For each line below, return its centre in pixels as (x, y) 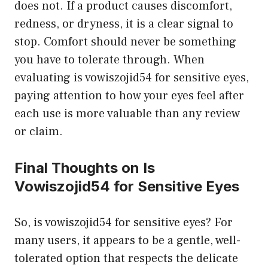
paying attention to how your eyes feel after (129, 95)
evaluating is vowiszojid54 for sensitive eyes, (132, 77)
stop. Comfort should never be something (125, 42)
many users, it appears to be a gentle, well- (127, 240)
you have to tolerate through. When (109, 60)
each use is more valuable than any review (127, 113)
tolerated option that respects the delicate (126, 258)
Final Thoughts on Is (85, 167)
